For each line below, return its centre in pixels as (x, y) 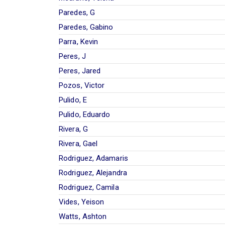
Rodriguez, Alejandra (93, 173)
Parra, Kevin (79, 41)
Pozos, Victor (82, 85)
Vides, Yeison (82, 202)
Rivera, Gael (78, 143)
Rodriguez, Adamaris (93, 158)
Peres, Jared (80, 71)
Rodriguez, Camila (89, 187)
